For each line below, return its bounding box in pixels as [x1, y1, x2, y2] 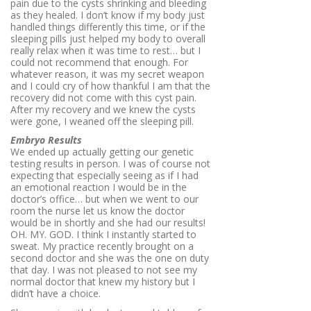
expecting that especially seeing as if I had [10, 169, 199, 183]
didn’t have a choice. [10, 287, 101, 301]
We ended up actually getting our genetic [10, 145, 194, 159]
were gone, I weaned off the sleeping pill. [10, 114, 194, 128]
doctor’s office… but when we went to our [10, 192, 199, 206]
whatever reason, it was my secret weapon [10, 67, 204, 81]
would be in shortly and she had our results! [10, 216, 205, 230]
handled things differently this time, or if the [10, 19, 205, 33]
